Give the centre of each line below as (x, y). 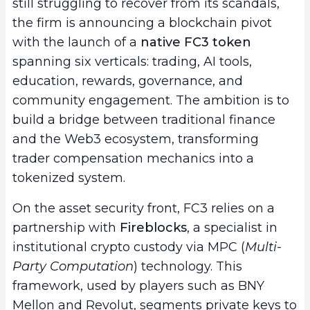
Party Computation (73, 267)
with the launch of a (76, 43)
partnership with (66, 228)
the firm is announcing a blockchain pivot (142, 23)
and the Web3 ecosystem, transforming (136, 139)
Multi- (263, 247)
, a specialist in (232, 228)
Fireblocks (153, 228)
